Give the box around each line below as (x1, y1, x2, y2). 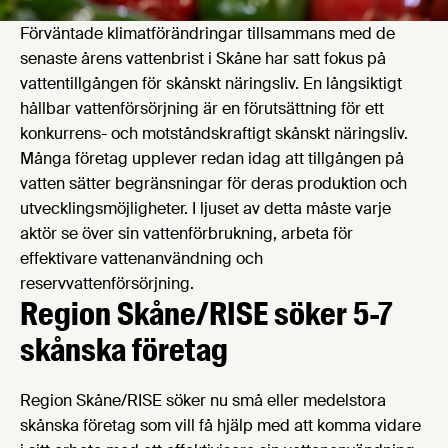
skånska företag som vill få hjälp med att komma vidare (20, 414, 421, 436)
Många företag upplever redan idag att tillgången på (20, 147, 404, 169)
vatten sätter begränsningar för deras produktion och (20, 172, 407, 194)
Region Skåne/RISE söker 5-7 (20, 292, 392, 335)
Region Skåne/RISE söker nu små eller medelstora (20, 389, 386, 411)
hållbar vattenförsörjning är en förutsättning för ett (20, 97, 384, 119)
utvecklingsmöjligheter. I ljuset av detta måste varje (20, 197, 391, 219)
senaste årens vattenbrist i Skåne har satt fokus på (20, 47, 386, 69)
